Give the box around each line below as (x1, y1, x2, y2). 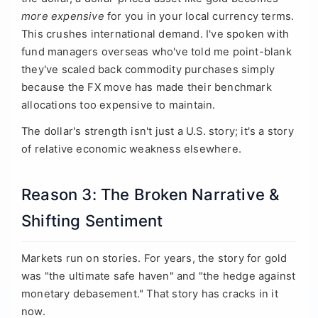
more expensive (21, 10, 104, 23)
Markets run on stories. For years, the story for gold (21, 251, 287, 265)
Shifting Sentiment (21, 211, 163, 230)
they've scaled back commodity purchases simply (21, 63, 275, 77)
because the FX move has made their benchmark (21, 81, 272, 94)
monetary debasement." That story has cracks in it (21, 287, 278, 300)
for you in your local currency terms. (104, 10, 295, 23)
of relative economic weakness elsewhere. (21, 142, 241, 155)
